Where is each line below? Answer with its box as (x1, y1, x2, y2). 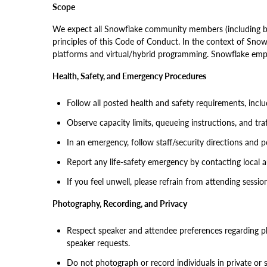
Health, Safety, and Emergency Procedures (52, 71, 206, 81)
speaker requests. (67, 238, 130, 248)
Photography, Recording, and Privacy (52, 198, 187, 209)
